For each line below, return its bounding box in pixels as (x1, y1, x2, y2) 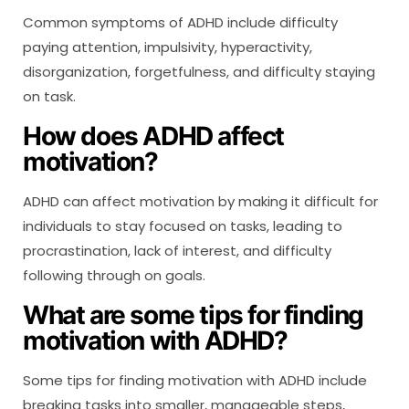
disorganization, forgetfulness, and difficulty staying (23, 61, 375, 81)
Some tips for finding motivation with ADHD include (23, 370, 367, 390)
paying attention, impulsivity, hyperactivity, (23, 37, 312, 57)
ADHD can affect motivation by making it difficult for (23, 191, 378, 211)
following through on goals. (23, 265, 205, 285)
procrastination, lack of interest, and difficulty (23, 240, 331, 260)
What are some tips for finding (23, 299, 364, 330)
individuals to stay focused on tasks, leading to (23, 215, 342, 236)
